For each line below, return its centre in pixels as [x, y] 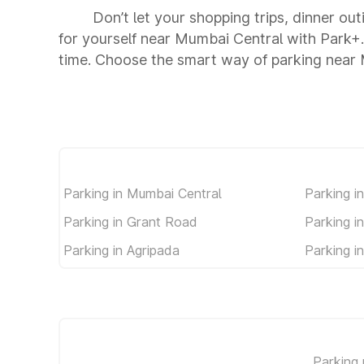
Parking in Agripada [121, 250]
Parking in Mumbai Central [143, 193]
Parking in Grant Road [130, 221]
